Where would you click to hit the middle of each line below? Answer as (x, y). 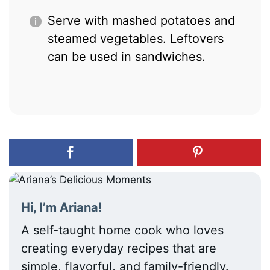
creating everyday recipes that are (119, 249)
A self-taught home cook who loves (123, 231)
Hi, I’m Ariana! (62, 208)
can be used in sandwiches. (127, 57)
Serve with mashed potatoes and (142, 21)
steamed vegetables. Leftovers (136, 39)
